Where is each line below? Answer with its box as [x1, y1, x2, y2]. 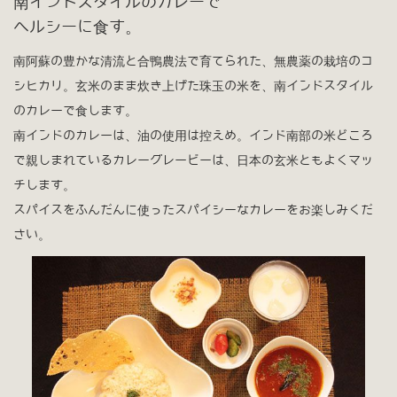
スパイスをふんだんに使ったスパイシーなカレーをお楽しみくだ [13, 203, 373, 218]
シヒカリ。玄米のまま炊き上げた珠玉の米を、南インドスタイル [13, 79, 373, 94]
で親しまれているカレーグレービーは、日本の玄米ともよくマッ [13, 153, 373, 168]
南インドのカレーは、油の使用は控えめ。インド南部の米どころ [13, 128, 373, 144]
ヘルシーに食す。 [13, 19, 141, 37]
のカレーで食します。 [13, 104, 137, 119]
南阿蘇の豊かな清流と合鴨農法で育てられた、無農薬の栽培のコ [13, 54, 373, 69]
